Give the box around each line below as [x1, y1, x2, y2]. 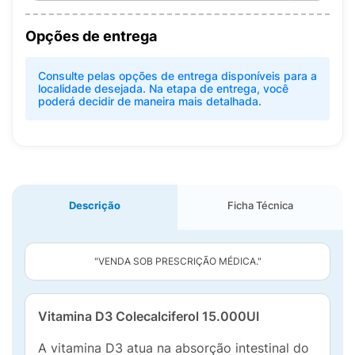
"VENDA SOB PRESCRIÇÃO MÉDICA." [94, 255, 261, 267]
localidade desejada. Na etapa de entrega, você [38, 82, 288, 95]
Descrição [69, 199, 120, 212]
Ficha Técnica [227, 199, 293, 212]
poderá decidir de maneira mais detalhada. [38, 94, 261, 108]
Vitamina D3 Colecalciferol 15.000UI [38, 308, 259, 324]
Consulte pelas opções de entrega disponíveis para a [38, 69, 317, 82]
